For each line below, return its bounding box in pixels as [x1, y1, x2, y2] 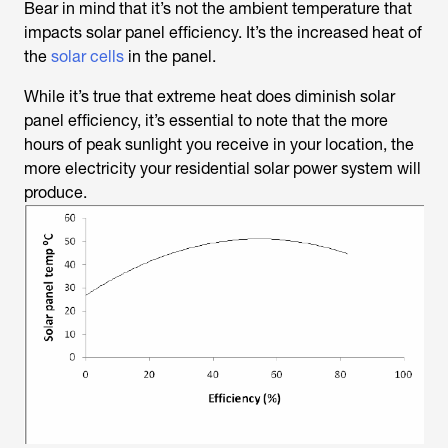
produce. [24, 182, 87, 202]
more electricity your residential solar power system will [24, 158, 421, 178]
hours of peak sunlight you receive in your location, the [24, 134, 414, 154]
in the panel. [124, 46, 216, 66]
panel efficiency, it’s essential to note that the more [24, 110, 388, 130]
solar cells [51, 46, 124, 66]
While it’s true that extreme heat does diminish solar [24, 86, 395, 106]
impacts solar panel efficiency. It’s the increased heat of [24, 22, 422, 42]
